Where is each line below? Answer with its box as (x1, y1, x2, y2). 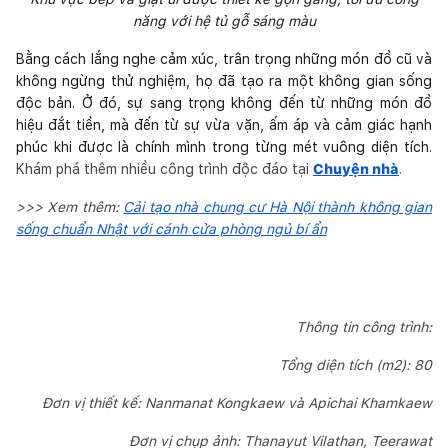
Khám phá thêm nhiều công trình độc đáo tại (16, 160, 313, 177)
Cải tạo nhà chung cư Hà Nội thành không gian (123, 198, 432, 215)
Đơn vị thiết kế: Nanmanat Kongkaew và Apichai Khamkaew (42, 394, 432, 411)
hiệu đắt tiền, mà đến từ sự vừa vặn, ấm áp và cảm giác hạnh (16, 116, 432, 133)
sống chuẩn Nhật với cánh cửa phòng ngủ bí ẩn (16, 220, 327, 237)
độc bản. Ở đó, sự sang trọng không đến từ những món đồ (16, 94, 432, 111)
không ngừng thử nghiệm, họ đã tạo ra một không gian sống (16, 72, 432, 89)
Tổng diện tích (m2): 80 (279, 356, 432, 373)
